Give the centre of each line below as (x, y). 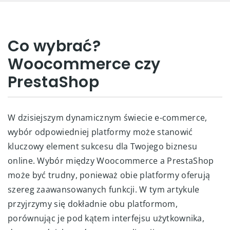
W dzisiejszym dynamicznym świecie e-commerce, (108, 118)
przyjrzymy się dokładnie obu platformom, (93, 204)
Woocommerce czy (84, 64)
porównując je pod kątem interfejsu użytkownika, (106, 218)
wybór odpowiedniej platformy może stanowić (100, 132)
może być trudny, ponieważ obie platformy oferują (109, 175)
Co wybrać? (54, 46)
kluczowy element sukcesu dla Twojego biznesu (103, 146)
